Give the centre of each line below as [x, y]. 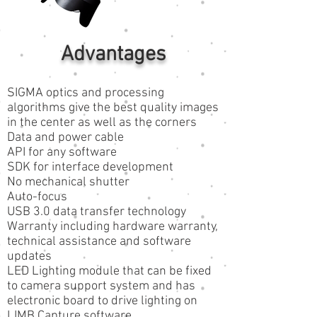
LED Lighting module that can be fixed [109, 271]
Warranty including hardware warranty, [113, 227]
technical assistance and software [99, 242]
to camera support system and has [101, 286]
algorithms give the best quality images [113, 108]
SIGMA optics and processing [86, 93]
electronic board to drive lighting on [102, 301]
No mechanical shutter [68, 182]
